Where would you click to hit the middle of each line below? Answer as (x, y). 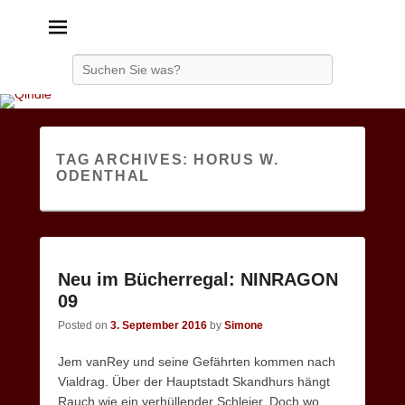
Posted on (84, 325)
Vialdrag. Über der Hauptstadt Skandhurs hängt (194, 381)
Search (221, 63)
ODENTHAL (103, 176)
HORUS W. (236, 160)
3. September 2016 (159, 325)
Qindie (131, 23)
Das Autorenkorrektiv (131, 44)
